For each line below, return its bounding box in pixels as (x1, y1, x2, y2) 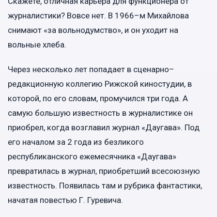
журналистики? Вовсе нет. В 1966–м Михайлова (8, 10, 189, 20)
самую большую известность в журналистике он (8, 108, 193, 118)
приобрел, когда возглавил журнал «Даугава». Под (8, 122, 200, 132)
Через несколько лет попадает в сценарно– (8, 64, 174, 74)
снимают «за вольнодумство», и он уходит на (8, 25, 178, 35)
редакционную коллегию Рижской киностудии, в (8, 78, 192, 89)
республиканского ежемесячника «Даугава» (8, 151, 176, 161)
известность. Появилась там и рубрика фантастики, (8, 180, 202, 190)
